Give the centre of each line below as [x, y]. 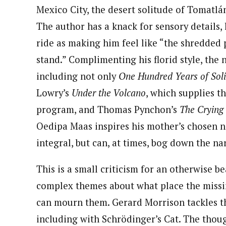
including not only [77, 76]
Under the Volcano [109, 93]
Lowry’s [54, 93]
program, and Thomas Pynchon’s [108, 109]
